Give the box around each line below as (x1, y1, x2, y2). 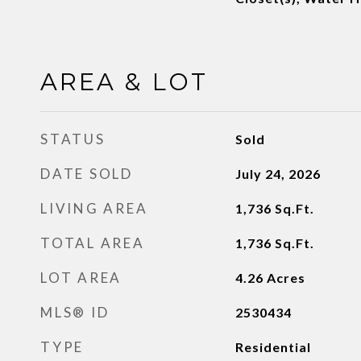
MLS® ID (40, 304, 110, 321)
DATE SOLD (40, 165, 133, 182)
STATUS (40, 131, 106, 147)
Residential (234, 339, 311, 355)
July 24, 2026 (234, 166, 321, 181)
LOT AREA (40, 269, 122, 286)
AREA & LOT (40, 68, 208, 96)
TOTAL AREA (40, 234, 145, 251)
